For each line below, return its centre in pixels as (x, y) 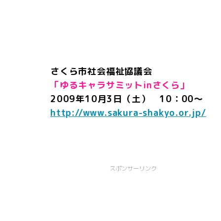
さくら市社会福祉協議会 (101, 72)
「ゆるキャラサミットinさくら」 (120, 85)
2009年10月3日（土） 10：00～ (127, 99)
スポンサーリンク (133, 169)
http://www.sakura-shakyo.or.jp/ (128, 113)
